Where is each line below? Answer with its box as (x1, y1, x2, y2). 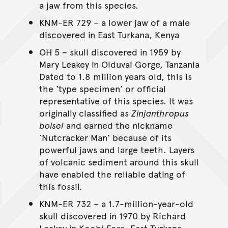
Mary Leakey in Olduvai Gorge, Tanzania (39, 57, 199, 70)
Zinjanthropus (131, 106, 189, 119)
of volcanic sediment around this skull (39, 155, 199, 168)
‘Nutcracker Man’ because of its (39, 130, 172, 144)
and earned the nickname (63, 118, 173, 131)
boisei (39, 118, 64, 131)
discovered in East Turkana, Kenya (39, 27, 179, 41)
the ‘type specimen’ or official (39, 81, 166, 95)
